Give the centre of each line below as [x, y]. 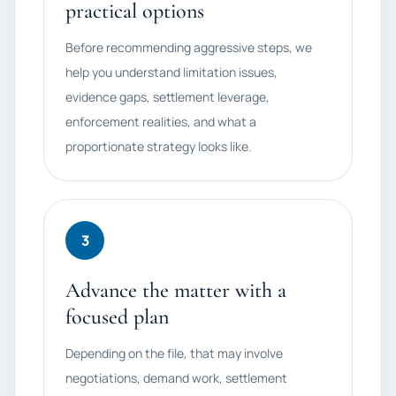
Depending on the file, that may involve [174, 353]
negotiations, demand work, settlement [176, 378]
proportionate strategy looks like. [159, 146]
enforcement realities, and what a [161, 122]
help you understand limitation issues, [171, 72]
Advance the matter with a [176, 290]
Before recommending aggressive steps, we [189, 47]
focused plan [117, 317]
